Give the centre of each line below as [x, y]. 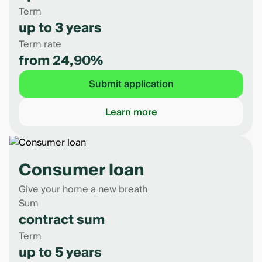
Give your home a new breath [83, 189]
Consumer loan [82, 170]
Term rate [40, 44]
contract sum [62, 220]
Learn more [131, 112]
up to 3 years [60, 28]
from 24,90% [61, 61]
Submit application [131, 84]
